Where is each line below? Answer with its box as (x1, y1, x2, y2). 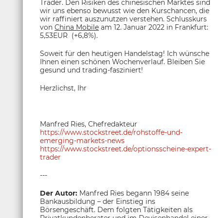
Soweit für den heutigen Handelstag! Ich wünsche (40, 49, 209, 58)
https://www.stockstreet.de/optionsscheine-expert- (40, 145, 211, 153)
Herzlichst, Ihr (40, 84, 87, 92)
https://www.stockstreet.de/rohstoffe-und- (40, 128, 182, 137)
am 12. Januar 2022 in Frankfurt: (99, 23, 208, 32)
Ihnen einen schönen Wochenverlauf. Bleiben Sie (40, 57, 205, 66)
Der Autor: (40, 189, 77, 198)
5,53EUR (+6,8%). (40, 31, 98, 40)
